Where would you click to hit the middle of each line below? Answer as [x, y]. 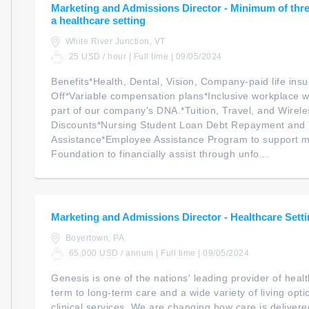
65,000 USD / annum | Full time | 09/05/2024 [158, 253]
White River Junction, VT [114, 41]
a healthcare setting [98, 20]
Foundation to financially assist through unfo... [160, 153]
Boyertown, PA [93, 238]
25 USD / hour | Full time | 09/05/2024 [144, 57]
